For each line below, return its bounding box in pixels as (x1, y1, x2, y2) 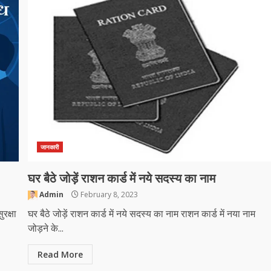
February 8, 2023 (79, 189, 139, 200)
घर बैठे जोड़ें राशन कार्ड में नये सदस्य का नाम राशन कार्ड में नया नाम (28, 207, 256, 220)
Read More (38, 249, 83, 260)
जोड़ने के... (28, 221, 64, 235)
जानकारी (41, 143, 59, 151)
